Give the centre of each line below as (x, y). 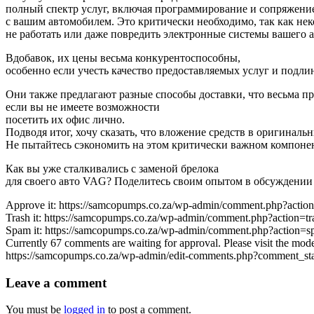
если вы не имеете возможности (83, 107)
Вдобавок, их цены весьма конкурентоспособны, (123, 57)
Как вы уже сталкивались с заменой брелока (112, 168)
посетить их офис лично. (65, 119)
